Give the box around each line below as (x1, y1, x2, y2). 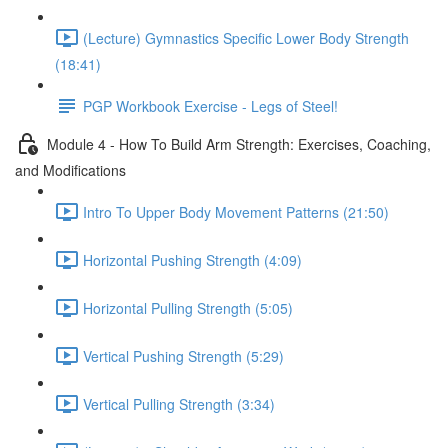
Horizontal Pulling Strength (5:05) (83, 297, 293, 318)
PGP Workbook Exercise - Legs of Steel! (83, 95, 338, 116)
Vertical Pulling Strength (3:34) (83, 393, 275, 414)
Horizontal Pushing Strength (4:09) (83, 249, 302, 270)
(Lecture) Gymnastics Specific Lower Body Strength (83, 27, 409, 48)
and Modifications (15, 160, 126, 180)
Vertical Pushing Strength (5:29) (83, 345, 284, 366)
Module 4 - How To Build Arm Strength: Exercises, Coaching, (47, 133, 431, 154)
